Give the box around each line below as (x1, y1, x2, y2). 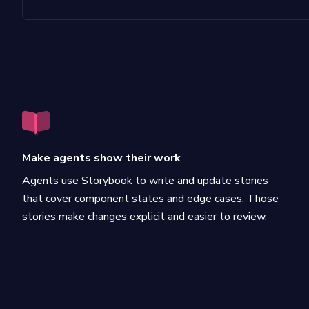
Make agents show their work (22, 150, 181, 166)
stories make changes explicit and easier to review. (22, 209, 267, 224)
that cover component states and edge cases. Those (22, 191, 279, 206)
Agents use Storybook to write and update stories (22, 173, 268, 188)
